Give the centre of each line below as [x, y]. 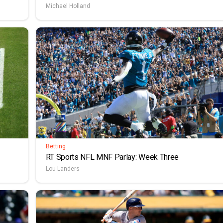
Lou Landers [62, 169]
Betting [56, 147]
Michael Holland [68, 6]
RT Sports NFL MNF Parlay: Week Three [112, 157]
